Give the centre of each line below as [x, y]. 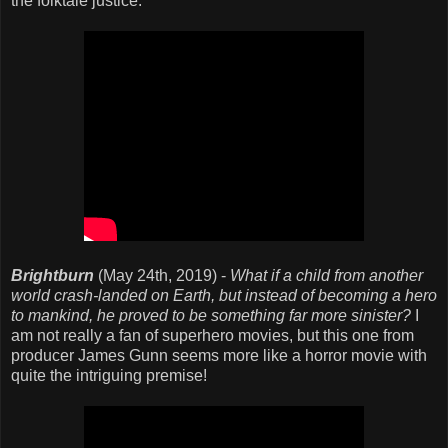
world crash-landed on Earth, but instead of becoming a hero [224, 295]
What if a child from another [326, 275]
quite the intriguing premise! [109, 375]
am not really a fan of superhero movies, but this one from [212, 335]
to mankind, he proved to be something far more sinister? [211, 315]
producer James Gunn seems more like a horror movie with [219, 355]
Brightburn [52, 275]
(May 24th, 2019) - [162, 275]
